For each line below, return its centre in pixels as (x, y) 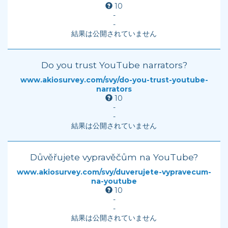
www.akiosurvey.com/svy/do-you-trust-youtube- (114, 80)
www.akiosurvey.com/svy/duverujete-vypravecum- (114, 172)
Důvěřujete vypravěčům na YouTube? (114, 157)
